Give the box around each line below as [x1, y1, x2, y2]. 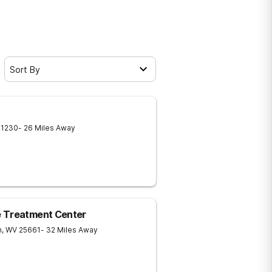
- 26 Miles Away [18, 123, 75, 132]
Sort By [10, 64, 40, 75]
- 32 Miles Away [41, 225, 98, 234]
